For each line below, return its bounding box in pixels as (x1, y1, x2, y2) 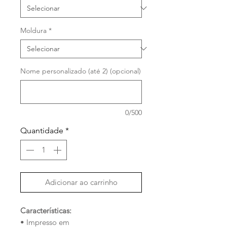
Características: (20, 205, 71, 215)
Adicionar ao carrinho (45, 177, 118, 187)
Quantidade (20, 125, 63, 135)
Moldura (20, 25, 47, 35)
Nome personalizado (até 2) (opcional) (20, 66, 141, 75)
